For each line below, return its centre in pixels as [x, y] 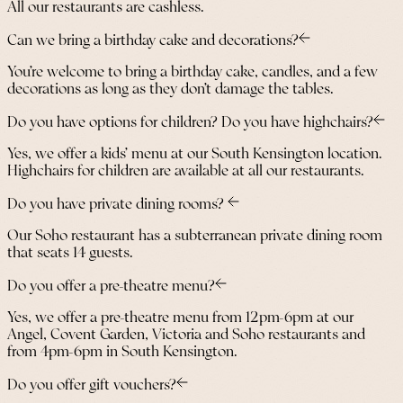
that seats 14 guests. [70, 254]
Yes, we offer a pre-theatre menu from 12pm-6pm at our [180, 318]
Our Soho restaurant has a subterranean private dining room [195, 237]
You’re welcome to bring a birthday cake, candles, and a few [193, 73]
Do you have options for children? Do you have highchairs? [190, 123]
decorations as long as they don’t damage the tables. [170, 90]
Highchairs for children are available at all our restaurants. [186, 172]
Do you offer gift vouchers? [92, 386]
